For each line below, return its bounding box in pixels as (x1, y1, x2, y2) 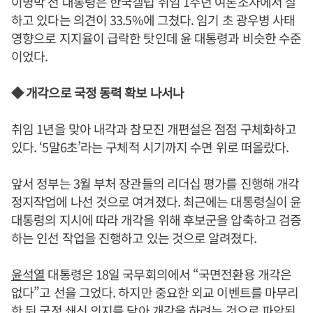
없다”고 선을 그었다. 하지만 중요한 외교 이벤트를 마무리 (11, 283, 299, 301)
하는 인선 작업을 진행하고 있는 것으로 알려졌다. (11, 228, 256, 247)
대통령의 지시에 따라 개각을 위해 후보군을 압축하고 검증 (11, 210, 302, 228)
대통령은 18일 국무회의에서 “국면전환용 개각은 (45, 265, 292, 283)
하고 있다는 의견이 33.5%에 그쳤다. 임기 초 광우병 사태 (11, 10, 296, 29)
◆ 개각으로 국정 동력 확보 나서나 (11, 83, 184, 101)
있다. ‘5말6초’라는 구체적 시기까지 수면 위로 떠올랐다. (11, 138, 289, 156)
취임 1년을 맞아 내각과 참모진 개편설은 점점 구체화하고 (11, 119, 297, 138)
